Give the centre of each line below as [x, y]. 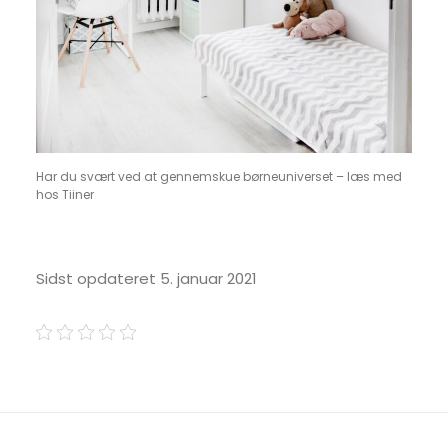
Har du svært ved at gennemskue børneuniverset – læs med [219, 176]
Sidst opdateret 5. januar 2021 [146, 278]
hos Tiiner [65, 194]
